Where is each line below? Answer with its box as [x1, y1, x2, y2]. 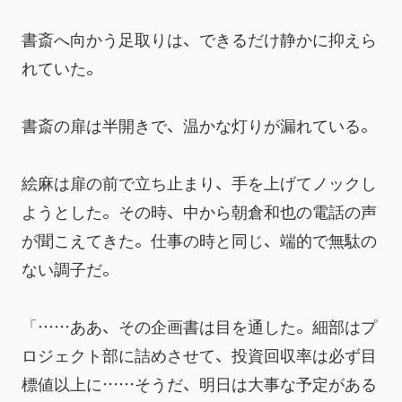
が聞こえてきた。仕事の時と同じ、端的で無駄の [22, 228, 377, 251]
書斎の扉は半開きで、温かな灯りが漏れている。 [22, 113, 377, 136]
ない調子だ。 [22, 257, 118, 280]
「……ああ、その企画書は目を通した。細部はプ [22, 314, 377, 337]
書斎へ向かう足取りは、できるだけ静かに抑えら [22, 27, 377, 50]
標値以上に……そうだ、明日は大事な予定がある [22, 371, 377, 395]
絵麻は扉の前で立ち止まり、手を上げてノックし [22, 170, 377, 194]
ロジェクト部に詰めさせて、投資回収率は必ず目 [22, 343, 377, 366]
